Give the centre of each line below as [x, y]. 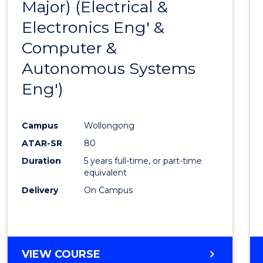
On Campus [109, 190]
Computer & [70, 48]
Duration [42, 161]
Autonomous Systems [109, 68]
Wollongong [109, 126]
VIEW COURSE [61, 254]
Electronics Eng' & [93, 27]
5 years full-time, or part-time [143, 161]
